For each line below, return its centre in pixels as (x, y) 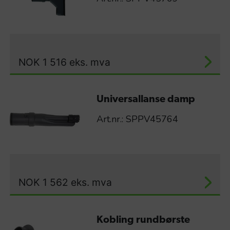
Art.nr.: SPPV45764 (137, 119)
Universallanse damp (146, 100)
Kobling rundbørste (143, 220)
